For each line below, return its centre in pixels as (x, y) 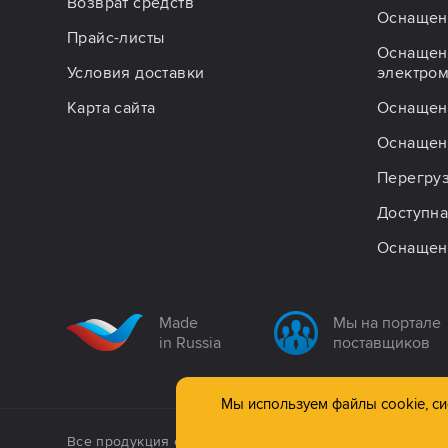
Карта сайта (111, 107)
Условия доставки (136, 72)
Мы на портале (386, 322)
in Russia (190, 342)
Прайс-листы (116, 37)
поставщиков (381, 342)
